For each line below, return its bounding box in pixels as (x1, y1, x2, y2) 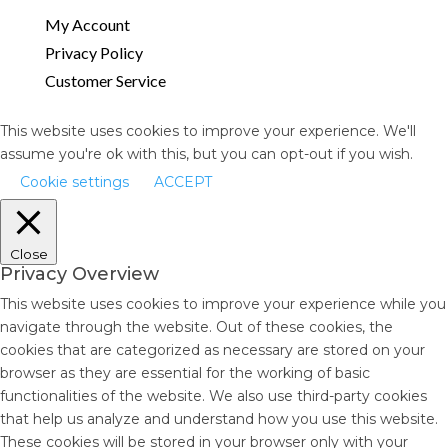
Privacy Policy (44, 43, 143, 62)
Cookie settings (20, 173, 129, 191)
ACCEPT (154, 173, 212, 191)
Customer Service (44, 71, 166, 90)
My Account (44, 15, 130, 34)
